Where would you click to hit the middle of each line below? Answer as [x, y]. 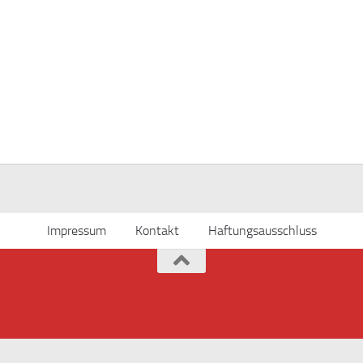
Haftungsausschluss [262, 231]
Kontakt [157, 231]
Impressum [76, 231]
